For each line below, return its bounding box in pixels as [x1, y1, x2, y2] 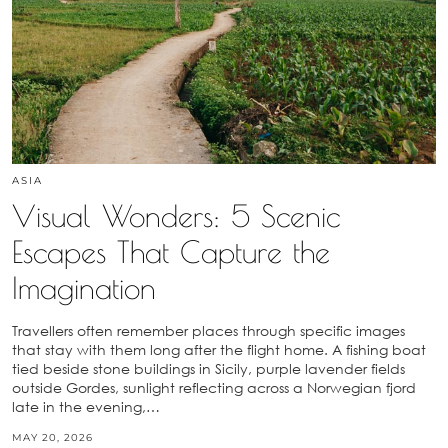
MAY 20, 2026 [12, 431, 93, 445]
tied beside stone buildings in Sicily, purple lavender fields [12, 360, 405, 378]
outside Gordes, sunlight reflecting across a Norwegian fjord [12, 379, 416, 397]
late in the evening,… [12, 398, 160, 416]
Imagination [12, 270, 156, 306]
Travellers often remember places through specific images [12, 322, 405, 340]
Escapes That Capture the [12, 234, 330, 270]
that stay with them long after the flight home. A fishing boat [12, 341, 426, 359]
